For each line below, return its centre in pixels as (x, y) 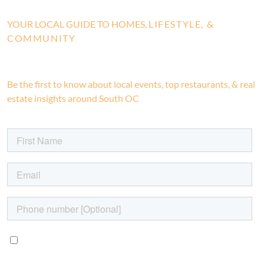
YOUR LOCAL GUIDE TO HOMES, (78, 24)
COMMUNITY (42, 38)
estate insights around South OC (73, 98)
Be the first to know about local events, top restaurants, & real (131, 84)
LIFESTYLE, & (181, 24)
